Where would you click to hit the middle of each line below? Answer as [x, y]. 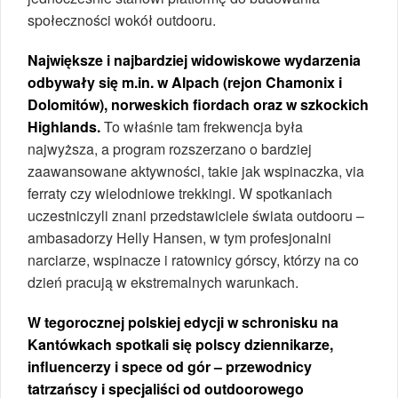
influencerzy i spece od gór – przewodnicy [170, 366]
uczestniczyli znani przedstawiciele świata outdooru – [196, 215]
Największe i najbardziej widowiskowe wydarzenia [194, 60]
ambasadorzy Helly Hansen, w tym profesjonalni [179, 237]
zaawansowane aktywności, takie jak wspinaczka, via [196, 171]
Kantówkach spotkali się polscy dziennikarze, [180, 344]
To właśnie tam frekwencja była [202, 126]
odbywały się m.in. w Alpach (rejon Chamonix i [185, 82]
